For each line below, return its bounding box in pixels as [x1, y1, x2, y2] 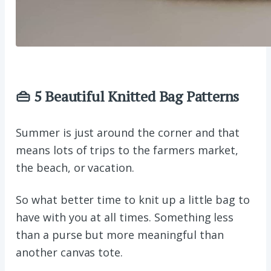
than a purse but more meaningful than [16, 227, 224, 243]
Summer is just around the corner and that [16, 125, 240, 140]
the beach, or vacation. [16, 160, 135, 175]
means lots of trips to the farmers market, [16, 143, 239, 158]
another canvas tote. [16, 245, 123, 260]
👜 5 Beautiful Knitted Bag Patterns [16, 87, 240, 106]
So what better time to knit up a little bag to [16, 192, 250, 207]
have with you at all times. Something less [16, 210, 234, 225]
